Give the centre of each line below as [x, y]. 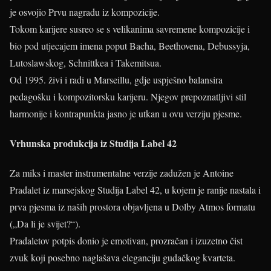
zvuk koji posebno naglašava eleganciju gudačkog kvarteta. [122, 258]
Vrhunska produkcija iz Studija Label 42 [93, 143]
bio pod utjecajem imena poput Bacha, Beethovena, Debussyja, [130, 45]
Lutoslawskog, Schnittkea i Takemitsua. [86, 62]
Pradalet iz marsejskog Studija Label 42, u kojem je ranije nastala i [135, 190]
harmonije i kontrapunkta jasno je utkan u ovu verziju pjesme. [126, 113]
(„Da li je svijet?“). [45, 224]
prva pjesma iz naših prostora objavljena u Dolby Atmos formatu [132, 207]
